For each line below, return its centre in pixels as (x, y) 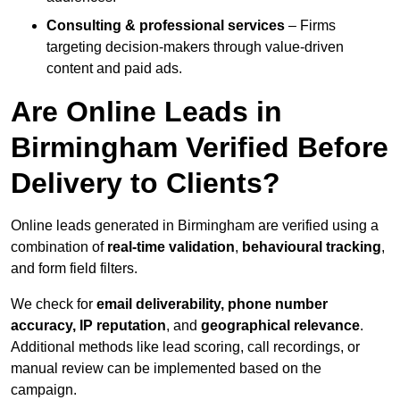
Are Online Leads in (146, 112)
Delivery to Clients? (146, 183)
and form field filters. (74, 269)
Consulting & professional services (166, 26)
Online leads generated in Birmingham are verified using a (195, 226)
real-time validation (171, 247)
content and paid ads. (114, 69)
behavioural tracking (312, 247)
